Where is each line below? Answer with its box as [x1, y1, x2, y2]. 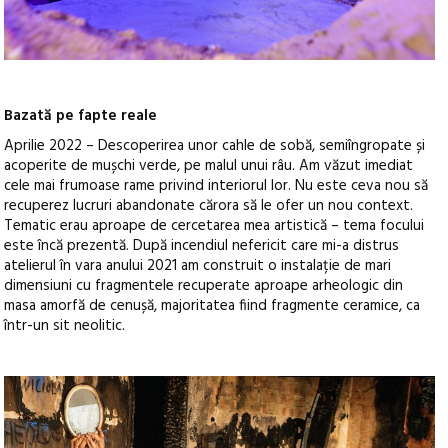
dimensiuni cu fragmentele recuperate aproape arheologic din [4, 273, 404, 298]
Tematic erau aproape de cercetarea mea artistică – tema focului [4, 213, 425, 238]
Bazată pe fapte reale [4, 103, 158, 128]
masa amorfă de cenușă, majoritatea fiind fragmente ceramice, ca [4, 293, 421, 318]
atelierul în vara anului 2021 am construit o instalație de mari [4, 253, 392, 278]
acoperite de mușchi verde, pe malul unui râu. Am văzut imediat [4, 153, 414, 178]
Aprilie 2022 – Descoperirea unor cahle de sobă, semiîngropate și [4, 133, 426, 158]
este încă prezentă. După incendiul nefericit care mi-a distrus [4, 233, 400, 258]
